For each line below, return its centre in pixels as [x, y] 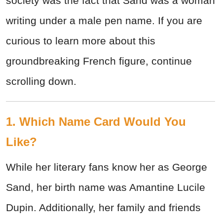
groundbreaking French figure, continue [99, 61]
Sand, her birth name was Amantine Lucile [106, 187]
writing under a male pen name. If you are [104, 21]
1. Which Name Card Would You [96, 122]
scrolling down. [41, 81]
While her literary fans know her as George [107, 167]
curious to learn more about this [81, 41]
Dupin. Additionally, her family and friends [103, 208]
